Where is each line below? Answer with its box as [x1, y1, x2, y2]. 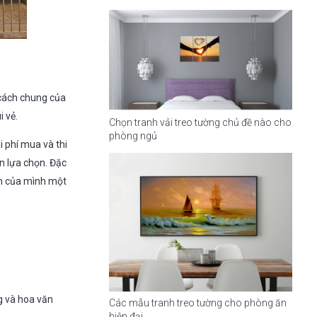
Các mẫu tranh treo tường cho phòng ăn [108, 297, 287, 309]
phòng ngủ [108, 130, 157, 142]
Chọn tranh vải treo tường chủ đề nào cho [108, 117, 292, 129]
